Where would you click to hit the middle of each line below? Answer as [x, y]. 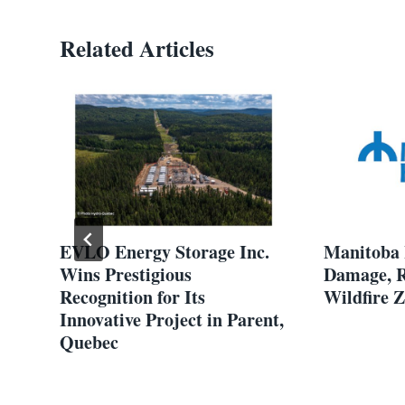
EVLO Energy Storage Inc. [165, 251]
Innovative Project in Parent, [172, 319]
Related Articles [137, 48]
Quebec [89, 342]
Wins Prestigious [126, 274]
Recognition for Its [132, 297]
